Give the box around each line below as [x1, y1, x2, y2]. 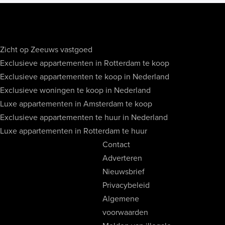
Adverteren [102, 153, 142, 163]
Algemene [102, 194, 139, 204]
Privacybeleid [102, 180, 150, 190]
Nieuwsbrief [102, 167, 145, 177]
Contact [102, 140, 130, 150]
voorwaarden [102, 207, 148, 217]
